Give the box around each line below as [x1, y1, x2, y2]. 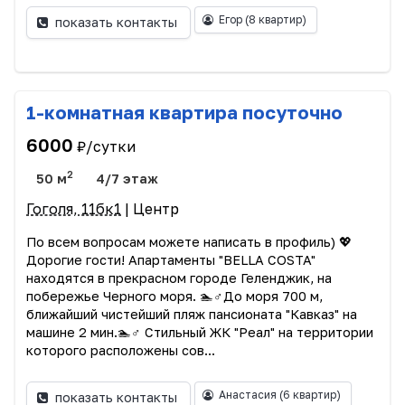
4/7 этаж [96, 170, 159, 186]
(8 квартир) [244, 12, 306, 26]
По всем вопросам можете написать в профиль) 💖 [26, 233, 352, 250]
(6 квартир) [278, 387, 341, 401]
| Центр [121, 199, 179, 218]
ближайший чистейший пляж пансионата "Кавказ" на [26, 306, 357, 322]
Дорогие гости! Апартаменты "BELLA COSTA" [26, 251, 316, 268]
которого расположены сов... [26, 342, 215, 358]
